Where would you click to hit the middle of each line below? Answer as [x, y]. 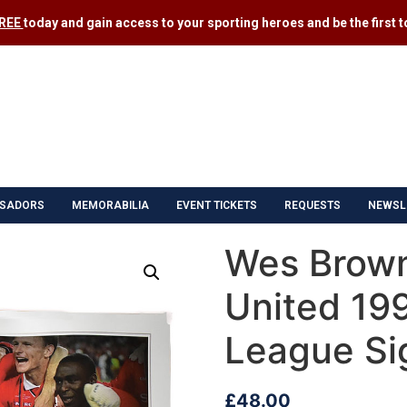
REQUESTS [313, 205]
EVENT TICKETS [217, 205]
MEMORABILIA [110, 205]
